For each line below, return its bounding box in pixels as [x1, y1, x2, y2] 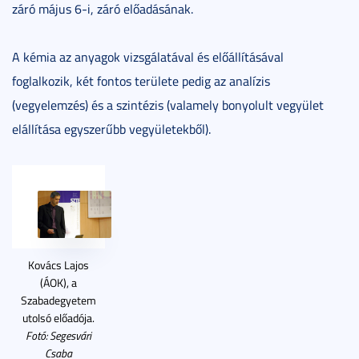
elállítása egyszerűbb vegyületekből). [12, 119, 211, 138]
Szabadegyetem [21, 292, 96, 308]
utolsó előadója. [22, 309, 95, 325]
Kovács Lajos [28, 256, 89, 272]
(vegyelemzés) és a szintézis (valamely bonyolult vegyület [12, 95, 324, 114]
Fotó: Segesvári [26, 327, 91, 343]
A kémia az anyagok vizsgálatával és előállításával [12, 47, 284, 66]
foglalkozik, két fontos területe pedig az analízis [12, 71, 270, 90]
